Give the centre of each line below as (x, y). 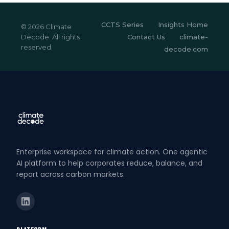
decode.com (186, 49)
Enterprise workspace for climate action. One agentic (112, 152)
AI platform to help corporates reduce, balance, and (109, 163)
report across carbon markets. (71, 174)
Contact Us (146, 37)
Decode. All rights (50, 37)
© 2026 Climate (46, 27)
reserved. (37, 47)
